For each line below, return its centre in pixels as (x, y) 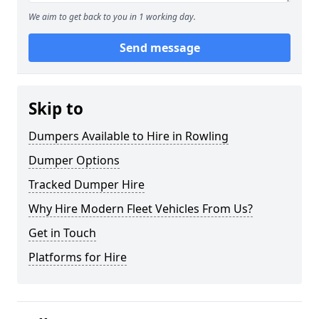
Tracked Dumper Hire (87, 184)
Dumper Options (74, 160)
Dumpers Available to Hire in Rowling (129, 136)
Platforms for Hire (78, 257)
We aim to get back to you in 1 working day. (112, 17)
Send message (159, 48)
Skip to (56, 109)
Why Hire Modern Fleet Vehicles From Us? (141, 209)
